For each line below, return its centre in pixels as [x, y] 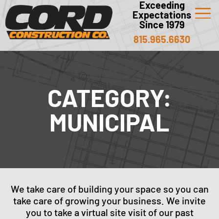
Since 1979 [162, 24]
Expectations [162, 15]
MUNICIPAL [109, 122]
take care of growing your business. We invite [109, 200]
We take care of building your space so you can [109, 189]
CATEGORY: [109, 97]
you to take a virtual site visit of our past [109, 212]
